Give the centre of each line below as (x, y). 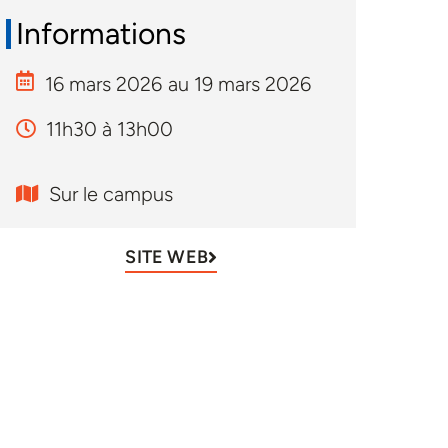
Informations (100, 34)
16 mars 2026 (103, 84)
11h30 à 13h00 (109, 129)
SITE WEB (166, 257)
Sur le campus (110, 194)
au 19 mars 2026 (239, 84)
